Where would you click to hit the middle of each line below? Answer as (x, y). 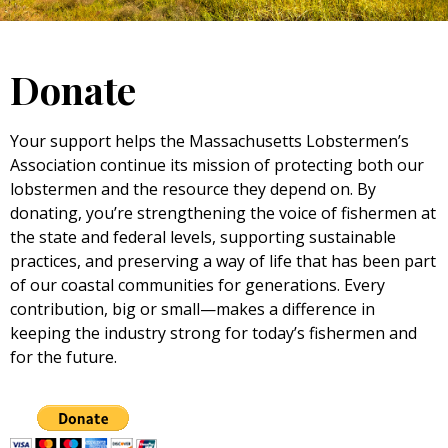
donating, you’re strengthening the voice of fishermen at (223, 213)
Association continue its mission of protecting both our (217, 165)
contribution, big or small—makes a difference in (192, 309)
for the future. (63, 357)
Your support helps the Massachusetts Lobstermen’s (209, 141)
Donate (73, 90)
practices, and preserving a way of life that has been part (223, 261)
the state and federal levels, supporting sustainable (203, 237)
